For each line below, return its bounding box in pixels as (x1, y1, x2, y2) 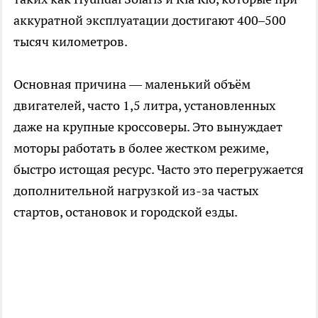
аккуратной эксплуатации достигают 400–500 (13, 11, 286, 28)
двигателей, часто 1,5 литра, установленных (13, 97, 275, 114)
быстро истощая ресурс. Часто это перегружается (13, 160, 304, 177)
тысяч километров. (13, 33, 128, 50)
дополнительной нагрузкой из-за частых (13, 182, 258, 199)
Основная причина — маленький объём (13, 75, 251, 92)
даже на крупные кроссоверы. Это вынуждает (13, 118, 283, 135)
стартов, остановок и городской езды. (13, 203, 238, 220)
